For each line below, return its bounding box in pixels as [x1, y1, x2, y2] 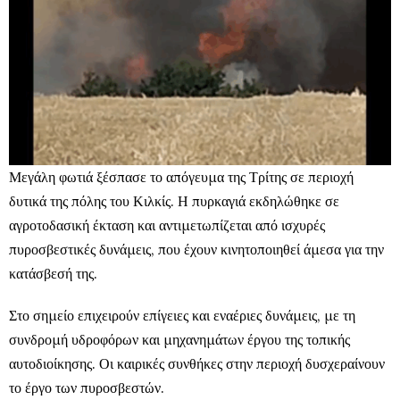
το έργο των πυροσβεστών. [9, 379, 164, 396]
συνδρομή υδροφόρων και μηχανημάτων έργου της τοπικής [9, 330, 350, 348]
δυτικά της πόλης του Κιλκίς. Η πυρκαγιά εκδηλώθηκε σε [9, 192, 339, 210]
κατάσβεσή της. [9, 264, 97, 282]
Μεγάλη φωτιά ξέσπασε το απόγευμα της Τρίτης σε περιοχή [9, 168, 354, 186]
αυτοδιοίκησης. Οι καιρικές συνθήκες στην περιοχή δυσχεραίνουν [9, 354, 385, 372]
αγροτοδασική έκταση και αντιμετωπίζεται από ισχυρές [9, 216, 325, 234]
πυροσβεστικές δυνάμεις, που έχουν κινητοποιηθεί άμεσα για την [9, 240, 384, 258]
